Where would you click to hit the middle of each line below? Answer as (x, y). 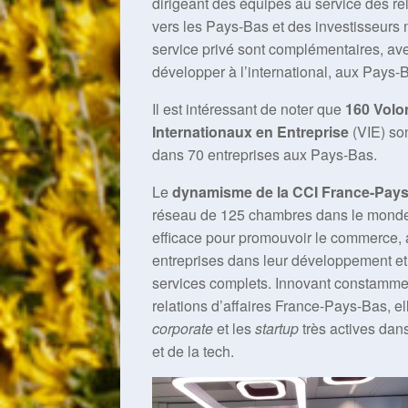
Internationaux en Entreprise (250, 132)
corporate (183, 328)
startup (277, 328)
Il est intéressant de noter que (249, 109)
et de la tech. (193, 351)
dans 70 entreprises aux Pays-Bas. (265, 154)
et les (234, 328)
